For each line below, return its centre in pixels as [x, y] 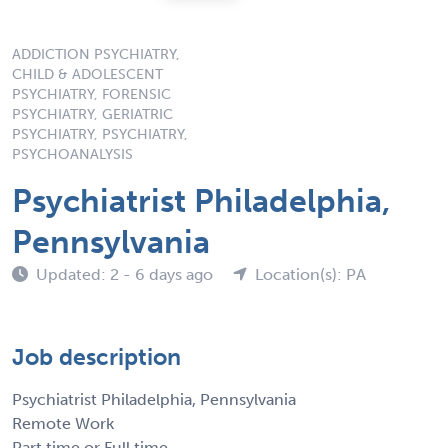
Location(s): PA [310, 274]
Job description [96, 356]
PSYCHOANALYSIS [72, 154]
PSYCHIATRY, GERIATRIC [92, 114]
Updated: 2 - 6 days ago [126, 274]
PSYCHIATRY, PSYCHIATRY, [100, 134]
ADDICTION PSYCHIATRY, [96, 54]
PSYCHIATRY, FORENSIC [91, 94]
